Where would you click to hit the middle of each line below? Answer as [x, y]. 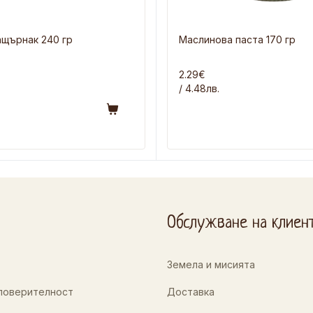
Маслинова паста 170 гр [237, 40]
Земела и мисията [211, 265]
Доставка [191, 292]
